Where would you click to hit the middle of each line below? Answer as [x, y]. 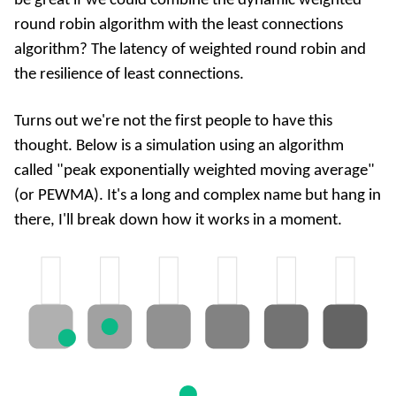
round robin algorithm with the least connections [179, 25]
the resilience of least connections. [129, 74]
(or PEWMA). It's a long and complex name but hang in [198, 196]
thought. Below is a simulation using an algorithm [179, 147]
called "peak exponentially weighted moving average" [194, 171]
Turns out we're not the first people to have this [173, 122]
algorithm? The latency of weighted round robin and [190, 49]
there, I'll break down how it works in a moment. [178, 221]
